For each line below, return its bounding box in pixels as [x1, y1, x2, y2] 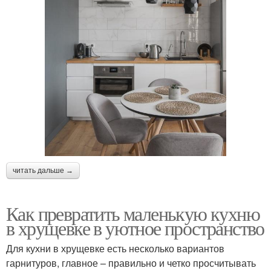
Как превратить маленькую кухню [6, 200, 260, 227]
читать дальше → [13, 166, 73, 175]
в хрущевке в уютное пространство [6, 215, 264, 241]
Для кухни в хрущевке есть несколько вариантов [6, 241, 224, 256]
